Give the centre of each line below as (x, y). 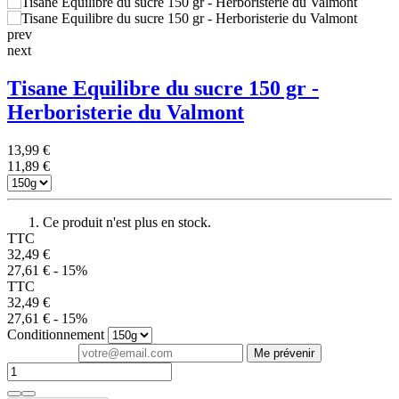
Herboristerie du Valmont (126, 112)
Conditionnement (56, 334)
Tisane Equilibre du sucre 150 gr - (163, 88)
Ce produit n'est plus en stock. (127, 222)
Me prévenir (284, 353)
